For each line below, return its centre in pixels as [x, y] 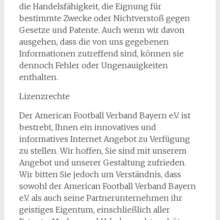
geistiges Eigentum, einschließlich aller [94, 210]
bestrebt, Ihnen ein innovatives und [87, 127]
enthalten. [38, 77]
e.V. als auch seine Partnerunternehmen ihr [100, 198]
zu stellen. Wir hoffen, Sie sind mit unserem [103, 151]
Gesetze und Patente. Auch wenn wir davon [102, 30]
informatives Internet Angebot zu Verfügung [104, 139]
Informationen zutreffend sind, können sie [101, 54]
